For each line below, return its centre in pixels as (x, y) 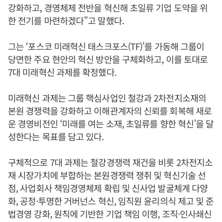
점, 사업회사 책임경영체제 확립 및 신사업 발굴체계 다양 (108, 188)
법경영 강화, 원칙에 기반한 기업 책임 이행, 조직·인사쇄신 (110, 213)
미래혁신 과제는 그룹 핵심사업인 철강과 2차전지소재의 (107, 97)
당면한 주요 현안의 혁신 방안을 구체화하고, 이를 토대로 (108, 59)
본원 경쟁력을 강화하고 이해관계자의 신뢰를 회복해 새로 (110, 110)
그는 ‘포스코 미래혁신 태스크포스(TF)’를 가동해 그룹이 (106, 46)
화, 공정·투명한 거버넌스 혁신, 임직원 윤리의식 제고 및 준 (111, 200)
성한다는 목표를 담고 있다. (56, 136)
